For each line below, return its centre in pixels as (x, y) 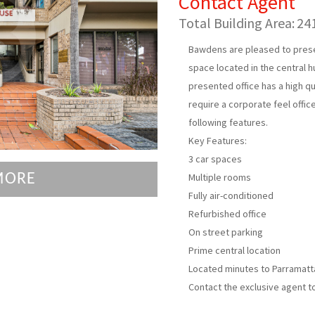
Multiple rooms (220, 177)
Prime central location (234, 250)
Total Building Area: (237, 23)
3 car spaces (215, 159)
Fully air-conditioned (231, 195)
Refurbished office (227, 214)
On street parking (226, 232)
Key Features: (218, 141)
